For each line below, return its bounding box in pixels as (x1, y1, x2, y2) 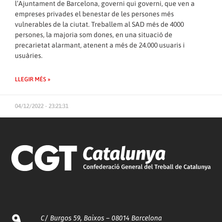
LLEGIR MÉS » (15, 76, 51, 83)
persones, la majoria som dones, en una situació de (15, 31, 172, 39)
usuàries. (15, 52, 43, 59)
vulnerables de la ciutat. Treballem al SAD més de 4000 (15, 20, 184, 28)
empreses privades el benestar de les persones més (15, 10, 174, 18)
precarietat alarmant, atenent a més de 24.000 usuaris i (15, 41, 185, 49)
